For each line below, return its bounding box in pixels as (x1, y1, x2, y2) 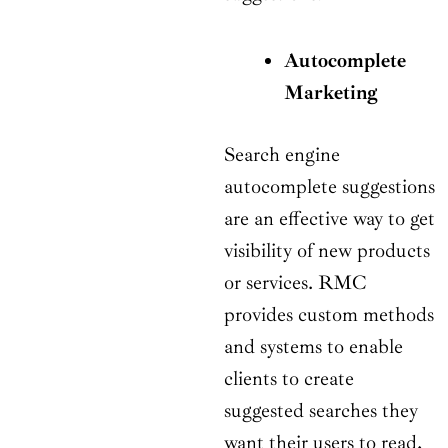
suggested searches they (224, 398, 418, 424)
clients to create (224, 366, 354, 392)
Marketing (284, 80, 378, 106)
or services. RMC (224, 270, 367, 296)
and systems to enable (224, 334, 403, 360)
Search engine (224, 142, 340, 168)
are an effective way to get (224, 206, 435, 232)
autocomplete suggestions (224, 174, 435, 200)
